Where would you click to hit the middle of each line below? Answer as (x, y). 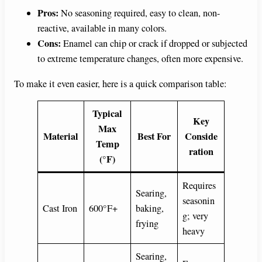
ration (201, 151)
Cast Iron (60, 208)
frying (147, 223)
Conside (201, 136)
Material (61, 136)
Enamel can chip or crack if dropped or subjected (154, 44)
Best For (154, 136)
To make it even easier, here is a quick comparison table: (120, 83)
